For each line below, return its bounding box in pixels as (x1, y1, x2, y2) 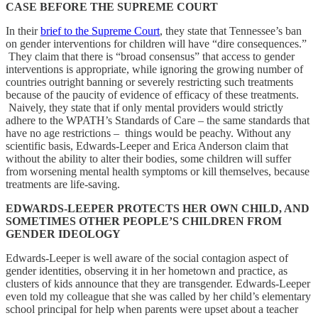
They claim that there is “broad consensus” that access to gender (6, 50, 295, 62)
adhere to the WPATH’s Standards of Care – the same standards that (6, 114, 309, 126)
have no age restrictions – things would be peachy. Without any (6, 126, 291, 139)
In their (6, 24, 40, 37)
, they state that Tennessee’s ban (160, 24, 302, 37)
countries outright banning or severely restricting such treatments (6, 75, 293, 88)
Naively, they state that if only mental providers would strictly (6, 101, 283, 114)
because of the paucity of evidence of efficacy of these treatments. (6, 88, 299, 101)
